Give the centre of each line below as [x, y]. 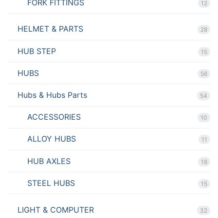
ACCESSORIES [54, 117]
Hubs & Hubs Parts [52, 95]
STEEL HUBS [51, 183]
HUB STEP [37, 51]
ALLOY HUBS [52, 139]
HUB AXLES [49, 161]
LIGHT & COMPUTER [56, 209]
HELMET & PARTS [50, 29]
